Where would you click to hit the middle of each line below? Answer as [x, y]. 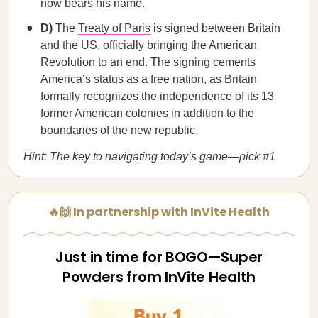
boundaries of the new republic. [119, 130]
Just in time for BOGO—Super [159, 257]
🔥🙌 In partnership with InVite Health [159, 212]
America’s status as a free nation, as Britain [149, 79]
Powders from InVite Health [159, 277]
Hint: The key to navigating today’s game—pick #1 [149, 157]
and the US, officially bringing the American [149, 45]
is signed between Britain [215, 28]
